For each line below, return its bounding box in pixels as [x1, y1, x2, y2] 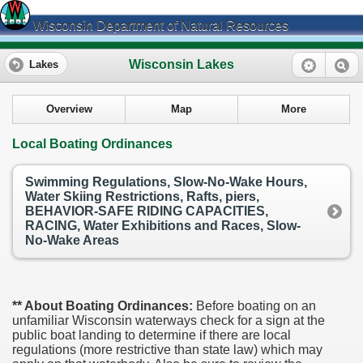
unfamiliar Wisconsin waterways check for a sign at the [12, 313, 325, 327]
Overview [46, 104, 93, 116]
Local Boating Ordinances [12, 137, 173, 152]
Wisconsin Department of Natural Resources [30, 19, 288, 32]
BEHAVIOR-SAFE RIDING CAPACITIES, [25, 204, 268, 219]
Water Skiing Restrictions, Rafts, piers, [25, 190, 259, 204]
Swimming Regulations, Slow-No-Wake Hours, [25, 175, 307, 190]
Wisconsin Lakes [129, 57, 234, 71]
